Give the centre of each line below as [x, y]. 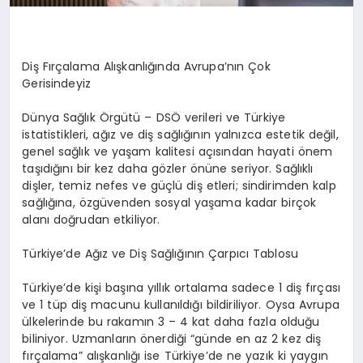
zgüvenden [119, 202]
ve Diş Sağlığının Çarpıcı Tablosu [203, 253]
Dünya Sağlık [61, 117]
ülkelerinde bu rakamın [90, 321]
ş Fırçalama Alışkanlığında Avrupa [128, 66]
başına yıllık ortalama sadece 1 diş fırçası [221, 287]
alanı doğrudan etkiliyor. [91, 219]
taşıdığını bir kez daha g [90, 168]
